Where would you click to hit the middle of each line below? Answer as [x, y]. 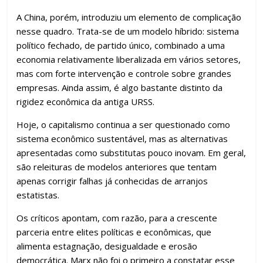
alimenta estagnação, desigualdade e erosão [107, 246]
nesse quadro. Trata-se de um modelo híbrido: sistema [128, 31]
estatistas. [38, 195]
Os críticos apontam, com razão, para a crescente [117, 218]
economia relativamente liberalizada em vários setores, [129, 60]
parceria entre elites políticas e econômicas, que [114, 232]
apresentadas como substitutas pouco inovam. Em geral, [131, 153]
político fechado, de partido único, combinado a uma [121, 45]
